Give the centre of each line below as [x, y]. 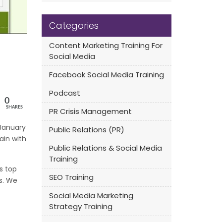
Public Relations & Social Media [105, 148]
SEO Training [71, 177]
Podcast [64, 93]
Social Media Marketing [91, 195]
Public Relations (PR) [86, 130]
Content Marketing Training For [106, 45]
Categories [74, 26]
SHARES [14, 108]
